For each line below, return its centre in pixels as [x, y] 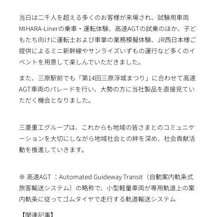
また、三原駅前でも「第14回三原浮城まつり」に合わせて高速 [107, 77]
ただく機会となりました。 [56, 100]
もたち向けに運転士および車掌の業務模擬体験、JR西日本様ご [107, 39]
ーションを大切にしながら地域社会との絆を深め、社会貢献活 [107, 138]
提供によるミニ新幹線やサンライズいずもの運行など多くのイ [107, 50]
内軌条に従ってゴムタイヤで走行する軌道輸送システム [97, 199]
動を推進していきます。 [53, 149]
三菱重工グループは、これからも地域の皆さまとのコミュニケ [107, 127]
